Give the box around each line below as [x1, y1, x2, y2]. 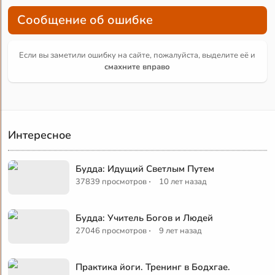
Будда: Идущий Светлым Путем [76, 162, 215, 175]
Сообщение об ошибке [17, 11, 153, 28]
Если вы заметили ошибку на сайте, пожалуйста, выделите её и [19, 49, 256, 61]
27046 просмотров [76, 225, 147, 236]
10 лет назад [159, 176, 207, 187]
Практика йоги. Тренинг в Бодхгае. [76, 260, 231, 273]
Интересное [8, 127, 72, 142]
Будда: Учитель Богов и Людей [76, 211, 214, 224]
